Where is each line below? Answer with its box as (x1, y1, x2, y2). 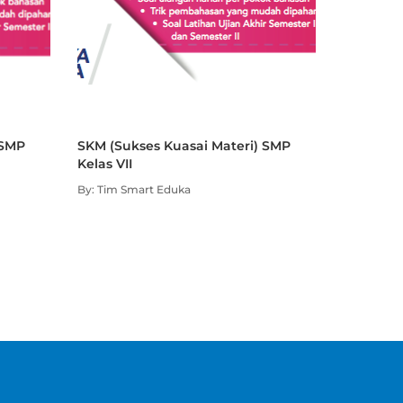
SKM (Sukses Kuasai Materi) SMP (77, 138, 291, 154)
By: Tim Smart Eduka (77, 183, 191, 196)
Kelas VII (77, 156, 132, 172)
